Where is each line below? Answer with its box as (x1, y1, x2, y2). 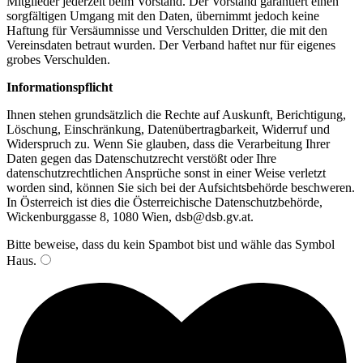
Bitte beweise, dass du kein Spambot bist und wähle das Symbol (6, 237, 335, 251)
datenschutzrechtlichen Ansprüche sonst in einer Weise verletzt (6, 165, 326, 180)
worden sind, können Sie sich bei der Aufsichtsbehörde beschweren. (6, 180, 355, 194)
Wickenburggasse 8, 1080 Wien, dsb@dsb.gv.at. (6, 209, 254, 224)
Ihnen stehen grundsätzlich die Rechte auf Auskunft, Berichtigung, (6, 107, 346, 122)
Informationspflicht (6, 79, 113, 94)
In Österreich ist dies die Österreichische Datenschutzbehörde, (6, 194, 322, 209)
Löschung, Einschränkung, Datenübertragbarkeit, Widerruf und (6, 122, 330, 136)
